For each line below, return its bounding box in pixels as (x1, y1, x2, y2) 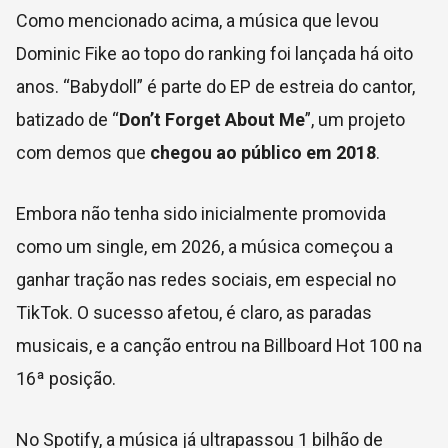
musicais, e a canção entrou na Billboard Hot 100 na (16, 335, 422, 357)
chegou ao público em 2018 (150, 142, 376, 164)
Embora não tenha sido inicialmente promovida (16, 203, 386, 225)
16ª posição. (16, 368, 116, 390)
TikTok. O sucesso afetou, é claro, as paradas (16, 302, 372, 324)
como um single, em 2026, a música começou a (16, 236, 393, 258)
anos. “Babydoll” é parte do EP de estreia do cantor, (16, 76, 415, 98)
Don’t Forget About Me (119, 109, 305, 131)
